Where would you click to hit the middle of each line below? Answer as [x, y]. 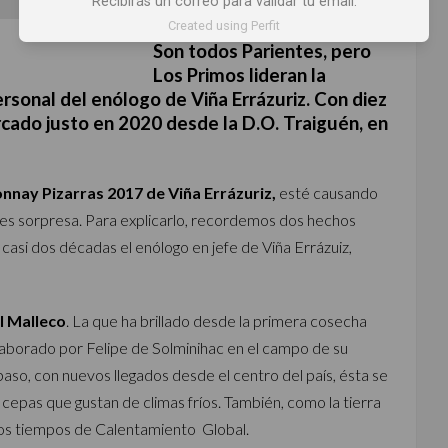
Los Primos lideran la [239, 75]
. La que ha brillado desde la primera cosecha [216, 320]
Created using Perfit [224, 25]
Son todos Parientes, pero [261, 51]
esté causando [327, 192]
